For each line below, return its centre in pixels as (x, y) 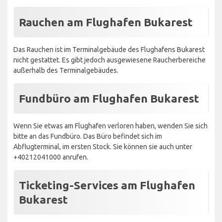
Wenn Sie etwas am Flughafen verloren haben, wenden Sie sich (111, 126)
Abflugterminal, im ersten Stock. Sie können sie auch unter (103, 146)
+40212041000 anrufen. (51, 157)
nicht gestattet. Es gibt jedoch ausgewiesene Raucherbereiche (110, 60)
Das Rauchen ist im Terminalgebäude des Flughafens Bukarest (109, 49)
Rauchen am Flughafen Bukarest (106, 22)
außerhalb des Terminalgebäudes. (66, 70)
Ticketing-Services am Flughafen (107, 185)
